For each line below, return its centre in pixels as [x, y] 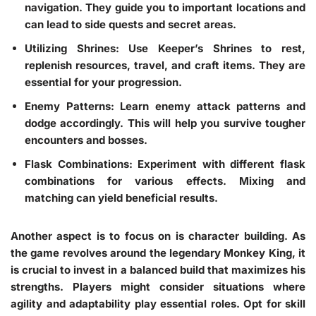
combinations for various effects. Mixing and [165, 181]
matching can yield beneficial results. [121, 197]
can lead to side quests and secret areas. [130, 24]
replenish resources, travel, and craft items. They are [165, 65]
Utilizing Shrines [70, 48]
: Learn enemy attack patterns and [208, 106]
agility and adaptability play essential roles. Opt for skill [158, 303]
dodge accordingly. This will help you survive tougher [165, 123]
